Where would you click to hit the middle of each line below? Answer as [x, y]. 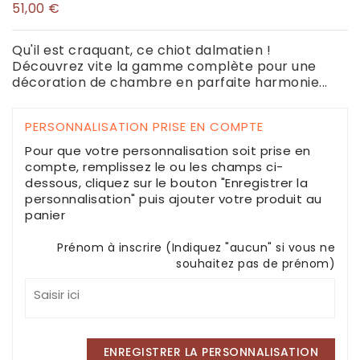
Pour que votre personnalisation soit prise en [168, 151]
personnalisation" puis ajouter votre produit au [174, 199]
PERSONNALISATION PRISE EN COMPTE [144, 127]
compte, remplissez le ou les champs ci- [154, 167]
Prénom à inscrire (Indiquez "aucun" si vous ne [196, 248]
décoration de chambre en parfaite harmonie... [170, 83]
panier [45, 215]
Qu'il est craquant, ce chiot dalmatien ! [141, 51]
